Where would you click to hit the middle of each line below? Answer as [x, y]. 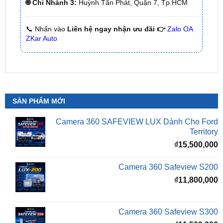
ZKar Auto [41, 13]
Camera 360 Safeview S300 [168, 186]
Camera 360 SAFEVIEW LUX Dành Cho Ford [137, 96]
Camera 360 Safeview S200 [168, 141]
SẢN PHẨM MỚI [39, 75]
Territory [204, 106]
